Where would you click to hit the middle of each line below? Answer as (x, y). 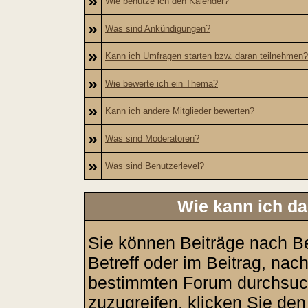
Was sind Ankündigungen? (158, 29)
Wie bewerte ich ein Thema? (162, 84)
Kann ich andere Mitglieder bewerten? (180, 111)
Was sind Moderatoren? (152, 139)
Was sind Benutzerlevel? (155, 166)
